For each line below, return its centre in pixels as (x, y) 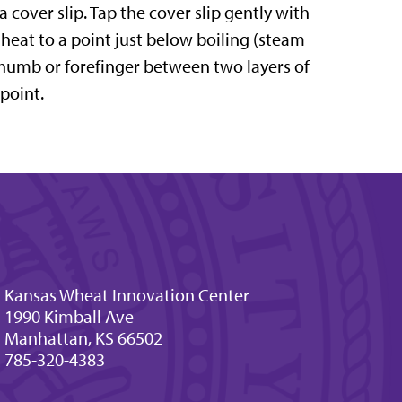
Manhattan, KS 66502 (83, 339)
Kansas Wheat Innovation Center (127, 296)
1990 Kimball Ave (69, 317)
